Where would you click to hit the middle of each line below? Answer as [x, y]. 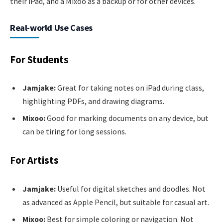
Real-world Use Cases [51, 28]
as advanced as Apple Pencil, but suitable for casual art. [116, 202]
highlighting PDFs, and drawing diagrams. [93, 101]
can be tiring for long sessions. [74, 132]
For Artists [34, 161]
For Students [39, 59]
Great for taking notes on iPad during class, [130, 88]
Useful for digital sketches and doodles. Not [131, 188]
